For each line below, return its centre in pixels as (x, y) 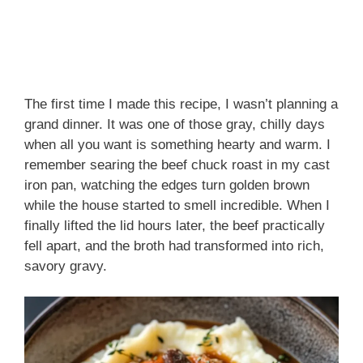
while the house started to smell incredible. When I (177, 205)
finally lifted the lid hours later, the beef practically (175, 225)
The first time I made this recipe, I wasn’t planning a (181, 104)
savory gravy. (66, 266)
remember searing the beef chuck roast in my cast (177, 164)
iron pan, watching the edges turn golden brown (167, 185)
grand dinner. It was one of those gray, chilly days (175, 124)
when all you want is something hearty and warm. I (177, 144)
